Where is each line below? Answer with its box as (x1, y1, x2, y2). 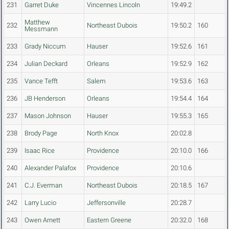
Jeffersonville (87, 199, 126, 207)
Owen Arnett (25, 216, 60, 224)
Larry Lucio (25, 199, 56, 207)
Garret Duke (25, 1, 59, 9)
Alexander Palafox (25, 164, 76, 172)
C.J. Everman (25, 181, 62, 190)
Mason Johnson (25, 112, 71, 120)
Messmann (25, 25, 58, 33)
